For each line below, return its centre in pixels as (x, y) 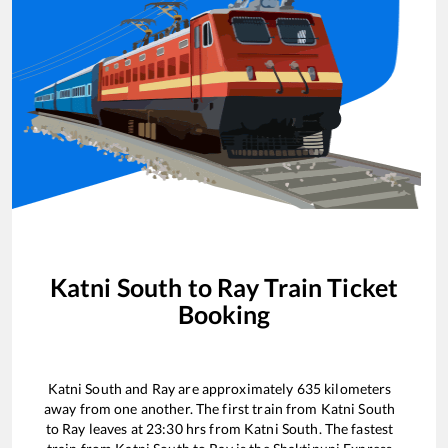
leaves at (116, 429)
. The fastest (356, 429)
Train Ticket (329, 286)
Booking (224, 313)
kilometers (356, 389)
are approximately (236, 389)
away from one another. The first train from (182, 409)
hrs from (213, 429)
